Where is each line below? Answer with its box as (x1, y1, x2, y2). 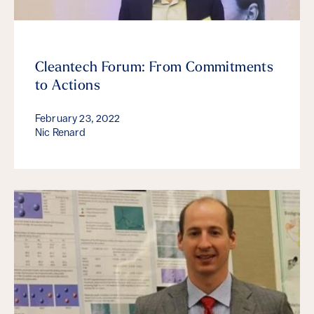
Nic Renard (35, 128, 86, 139)
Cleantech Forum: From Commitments (35, 60, 274, 75)
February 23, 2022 (35, 114, 121, 125)
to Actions (35, 78, 101, 93)
